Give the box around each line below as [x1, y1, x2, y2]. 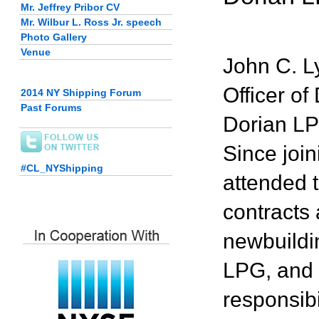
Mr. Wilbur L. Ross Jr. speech [21, 16, 162, 28]
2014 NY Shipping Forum [21, 87, 141, 98]
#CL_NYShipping [21, 162, 103, 174]
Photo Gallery [21, 31, 87, 43]
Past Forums [21, 102, 82, 113]
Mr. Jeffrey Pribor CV [21, 1, 120, 13]
